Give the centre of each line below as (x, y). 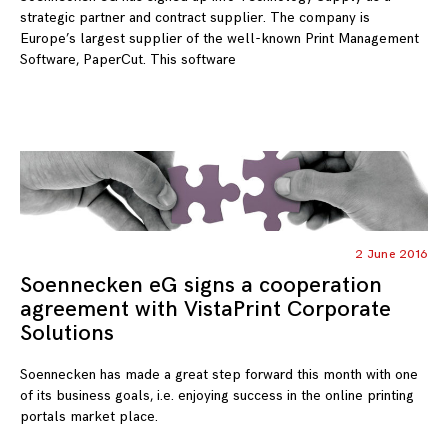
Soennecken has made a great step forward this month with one (219, 375)
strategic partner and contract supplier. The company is (195, 18)
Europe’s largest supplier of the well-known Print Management (219, 39)
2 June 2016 (391, 254)
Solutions (67, 333)
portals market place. (89, 417)
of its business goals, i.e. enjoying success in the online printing (217, 396)
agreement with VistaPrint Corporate (205, 309)
